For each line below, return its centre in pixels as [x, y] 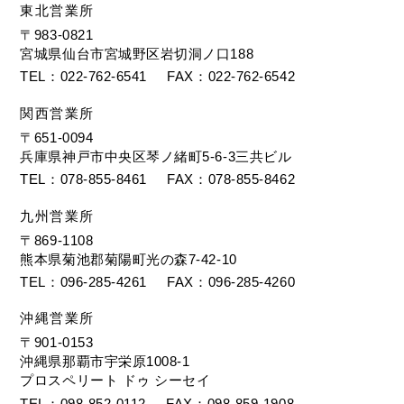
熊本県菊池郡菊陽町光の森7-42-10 [129, 259]
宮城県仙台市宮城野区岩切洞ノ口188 [137, 53]
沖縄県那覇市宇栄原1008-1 [105, 362]
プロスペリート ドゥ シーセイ [115, 381]
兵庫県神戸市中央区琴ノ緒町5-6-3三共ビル [156, 156]
